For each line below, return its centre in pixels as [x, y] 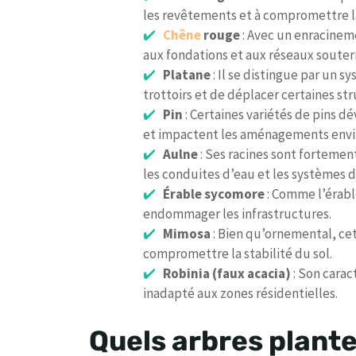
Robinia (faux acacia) [226, 274]
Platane [186, 75]
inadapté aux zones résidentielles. [240, 294]
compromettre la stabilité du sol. [238, 254]
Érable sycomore [213, 194]
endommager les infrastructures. [237, 214]
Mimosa [186, 234]
